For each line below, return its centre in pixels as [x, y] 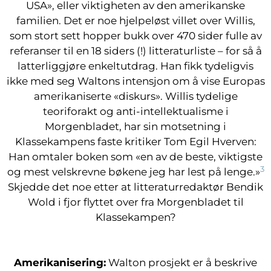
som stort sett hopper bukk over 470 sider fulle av [135, 36]
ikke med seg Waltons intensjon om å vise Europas [135, 81]
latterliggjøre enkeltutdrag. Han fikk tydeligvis [135, 66]
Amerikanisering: [60, 263]
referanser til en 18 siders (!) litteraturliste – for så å [135, 51]
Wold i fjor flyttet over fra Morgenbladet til [135, 202]
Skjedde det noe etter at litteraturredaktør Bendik [135, 187]
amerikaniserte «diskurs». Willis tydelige [135, 96]
